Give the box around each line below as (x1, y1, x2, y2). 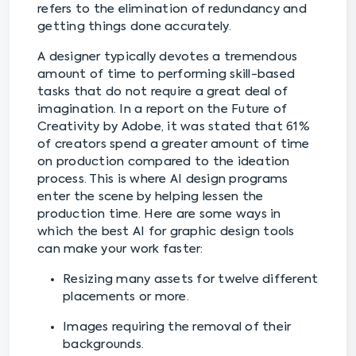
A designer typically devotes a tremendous (37, 51, 298, 64)
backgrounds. (63, 339, 144, 351)
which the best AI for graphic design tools (37, 226, 295, 238)
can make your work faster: (37, 243, 207, 256)
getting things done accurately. (37, 21, 234, 33)
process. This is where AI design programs (37, 173, 288, 186)
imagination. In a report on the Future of (37, 103, 288, 116)
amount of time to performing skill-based (37, 68, 295, 81)
